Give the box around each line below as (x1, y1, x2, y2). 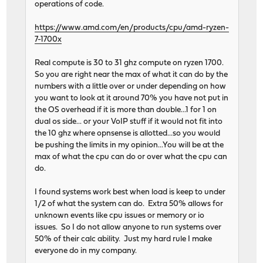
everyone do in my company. (35, 247, 137, 255)
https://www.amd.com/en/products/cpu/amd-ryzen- (35, 24, 230, 32)
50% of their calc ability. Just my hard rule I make (35, 235, 213, 244)
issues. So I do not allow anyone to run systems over (35, 224, 222, 232)
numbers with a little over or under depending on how (35, 83, 227, 91)
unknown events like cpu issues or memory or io (35, 212, 205, 220)
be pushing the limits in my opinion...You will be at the (35, 141, 224, 150)
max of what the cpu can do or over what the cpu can (35, 153, 228, 161)
